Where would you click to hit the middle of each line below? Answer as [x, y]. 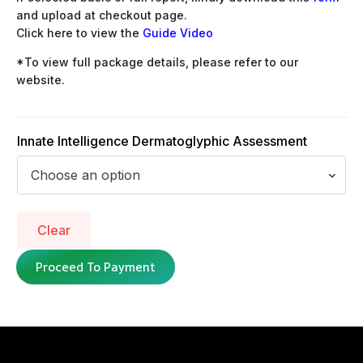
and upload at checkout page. [102, 15]
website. [41, 80]
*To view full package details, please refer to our [157, 62]
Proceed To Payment [96, 267]
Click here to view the [79, 33]
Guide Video [178, 33]
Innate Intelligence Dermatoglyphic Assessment [162, 141]
